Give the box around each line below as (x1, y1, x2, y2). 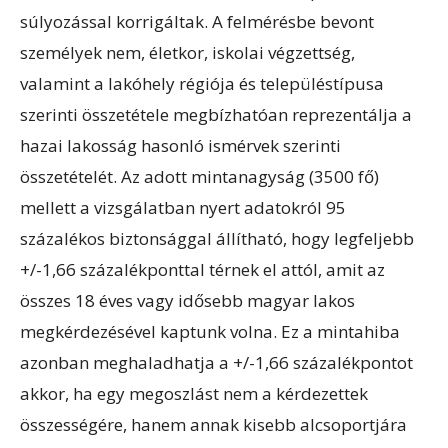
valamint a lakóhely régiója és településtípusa (20, 71, 384, 95)
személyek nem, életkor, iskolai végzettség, (20, 40, 355, 64)
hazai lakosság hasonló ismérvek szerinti (20, 133, 341, 157)
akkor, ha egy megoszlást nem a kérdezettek (20, 381, 368, 405)
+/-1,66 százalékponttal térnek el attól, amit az (20, 257, 385, 281)
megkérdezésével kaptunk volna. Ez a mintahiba (20, 319, 400, 343)
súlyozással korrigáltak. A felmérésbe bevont (20, 9, 374, 33)
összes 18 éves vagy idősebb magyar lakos (20, 288, 355, 312)
